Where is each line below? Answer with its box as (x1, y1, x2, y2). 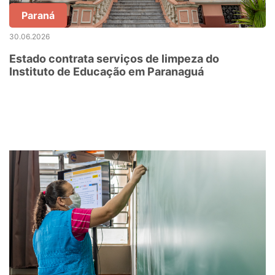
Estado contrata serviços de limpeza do (9, 52, 219, 65)
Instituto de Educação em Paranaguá (9, 65, 204, 78)
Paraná (21, 9, 55, 21)
